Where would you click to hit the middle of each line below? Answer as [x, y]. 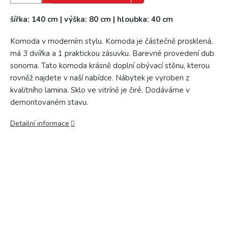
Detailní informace [40, 123]
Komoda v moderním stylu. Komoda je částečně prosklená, [111, 41]
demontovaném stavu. [49, 102]
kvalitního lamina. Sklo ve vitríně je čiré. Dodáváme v [100, 90]
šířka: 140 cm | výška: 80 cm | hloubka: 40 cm [92, 19]
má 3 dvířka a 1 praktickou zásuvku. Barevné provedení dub [112, 53]
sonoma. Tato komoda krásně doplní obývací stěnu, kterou [110, 66]
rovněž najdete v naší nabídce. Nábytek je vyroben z [100, 78]
